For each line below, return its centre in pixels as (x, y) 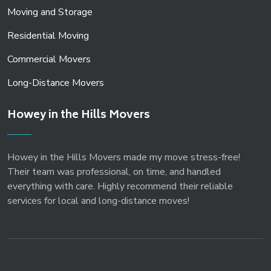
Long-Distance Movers (56, 83)
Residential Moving (48, 35)
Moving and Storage (50, 12)
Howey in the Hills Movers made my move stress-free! (124, 157)
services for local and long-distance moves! (98, 201)
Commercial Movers (49, 59)
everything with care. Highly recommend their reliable (120, 186)
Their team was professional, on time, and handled (114, 171)
